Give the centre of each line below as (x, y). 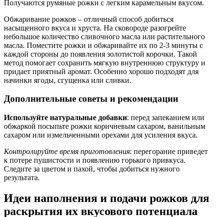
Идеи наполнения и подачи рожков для (107, 198)
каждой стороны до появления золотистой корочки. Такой (101, 54)
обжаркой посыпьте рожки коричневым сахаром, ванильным (105, 126)
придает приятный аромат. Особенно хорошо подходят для (101, 71)
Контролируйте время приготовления (67, 151)
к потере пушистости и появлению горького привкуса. (95, 160)
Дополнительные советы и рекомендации (91, 99)
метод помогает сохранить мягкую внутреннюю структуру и (105, 62)
